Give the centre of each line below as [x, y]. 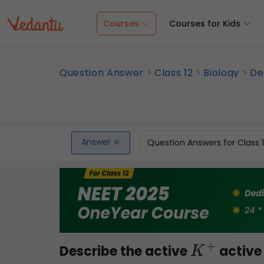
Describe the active [125, 251]
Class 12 [174, 73]
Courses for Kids [205, 24]
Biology [222, 73]
